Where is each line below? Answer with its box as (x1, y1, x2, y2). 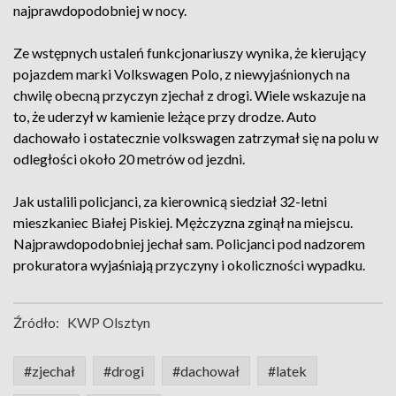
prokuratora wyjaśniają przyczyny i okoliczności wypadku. (13, 256, 365, 273)
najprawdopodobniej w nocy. (13, 2, 187, 19)
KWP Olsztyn (67, 314, 150, 331)
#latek (268, 362, 307, 379)
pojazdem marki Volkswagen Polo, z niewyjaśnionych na (13, 65, 350, 82)
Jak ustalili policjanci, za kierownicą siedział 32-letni (13, 193, 327, 209)
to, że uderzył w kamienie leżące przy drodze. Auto (13, 108, 316, 125)
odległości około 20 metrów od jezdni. (13, 150, 245, 167)
